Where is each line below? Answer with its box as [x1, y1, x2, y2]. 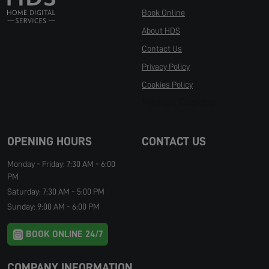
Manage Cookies [142, 97, 214, 107]
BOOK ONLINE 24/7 [23, 229, 103, 239]
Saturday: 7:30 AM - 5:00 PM [7, 187, 104, 196]
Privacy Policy [142, 62, 190, 71]
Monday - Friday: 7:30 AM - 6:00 [7, 160, 115, 168]
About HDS [142, 26, 180, 35]
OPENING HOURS [7, 135, 92, 147]
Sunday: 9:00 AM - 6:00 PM [7, 202, 100, 211]
